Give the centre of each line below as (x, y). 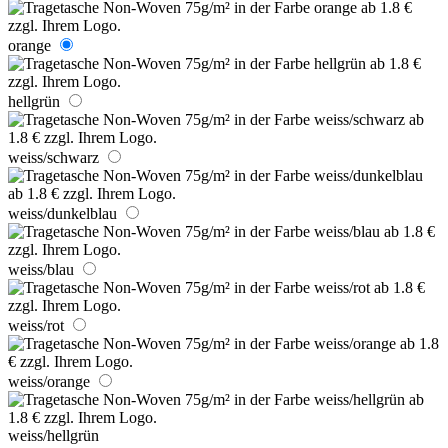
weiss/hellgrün (53, 435)
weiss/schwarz (53, 157)
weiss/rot (36, 325)
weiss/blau (41, 269)
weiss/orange (49, 381)
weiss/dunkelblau (62, 213)
